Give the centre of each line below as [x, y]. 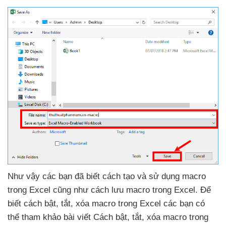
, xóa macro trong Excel [117, 204]
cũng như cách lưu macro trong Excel [124, 190]
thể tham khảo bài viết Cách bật [67, 217]
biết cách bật [32, 204]
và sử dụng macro [172, 177]
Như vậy [25, 177]
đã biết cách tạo [106, 177]
